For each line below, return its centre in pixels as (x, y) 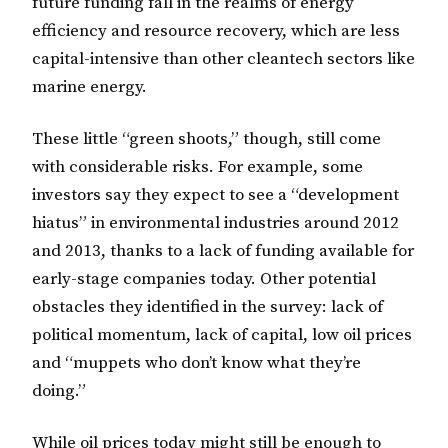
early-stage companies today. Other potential (204, 278)
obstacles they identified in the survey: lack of (207, 306)
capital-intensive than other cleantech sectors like (223, 58)
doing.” (59, 390)
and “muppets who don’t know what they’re (196, 362)
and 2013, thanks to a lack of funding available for (223, 250)
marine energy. (89, 86)
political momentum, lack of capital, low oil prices (222, 334)
